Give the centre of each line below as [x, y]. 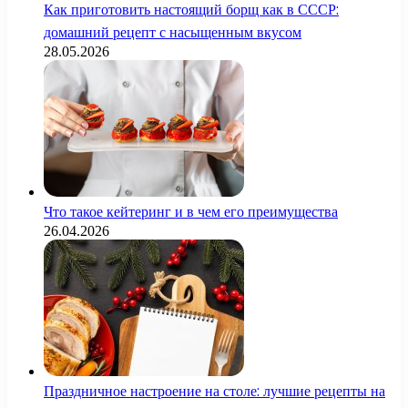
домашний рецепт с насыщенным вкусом [173, 33]
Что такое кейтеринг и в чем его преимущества [191, 212]
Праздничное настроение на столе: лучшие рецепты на [214, 392]
